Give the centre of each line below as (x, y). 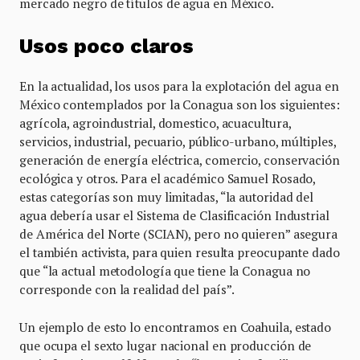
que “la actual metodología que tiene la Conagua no (165, 271)
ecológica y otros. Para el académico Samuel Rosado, (168, 179)
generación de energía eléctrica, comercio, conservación (180, 160)
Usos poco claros (106, 47)
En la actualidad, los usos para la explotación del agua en (179, 86)
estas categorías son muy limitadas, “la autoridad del (167, 197)
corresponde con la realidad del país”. (127, 290)
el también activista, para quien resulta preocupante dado (180, 253)
